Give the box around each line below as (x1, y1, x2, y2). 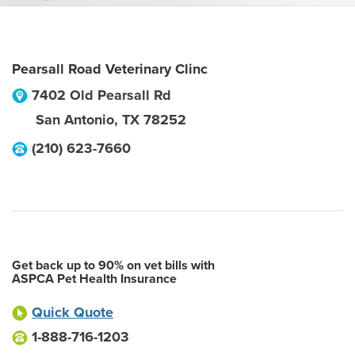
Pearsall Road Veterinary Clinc (12, 60, 208, 78)
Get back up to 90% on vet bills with (12, 258, 215, 273)
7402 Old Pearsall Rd (32, 86, 171, 104)
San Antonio (36, 111, 114, 128)
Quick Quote (32, 303, 113, 321)
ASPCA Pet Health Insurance (12, 271, 177, 287)
